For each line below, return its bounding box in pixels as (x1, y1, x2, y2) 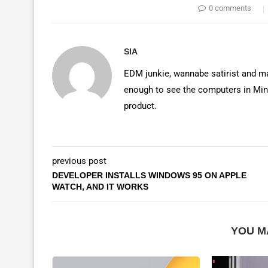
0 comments (208, 4, 251, 13)
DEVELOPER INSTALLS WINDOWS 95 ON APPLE (52, 170, 246, 180)
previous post (52, 156, 106, 166)
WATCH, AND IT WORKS (52, 182, 148, 191)
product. (124, 100, 157, 111)
